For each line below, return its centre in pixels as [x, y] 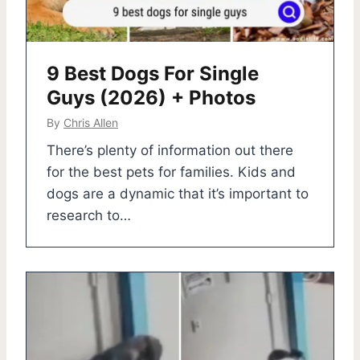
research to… [89, 216]
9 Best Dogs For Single [153, 74]
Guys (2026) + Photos [151, 98]
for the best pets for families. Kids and [171, 172]
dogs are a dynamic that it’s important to [178, 194]
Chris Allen [91, 123]
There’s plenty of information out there [170, 151]
